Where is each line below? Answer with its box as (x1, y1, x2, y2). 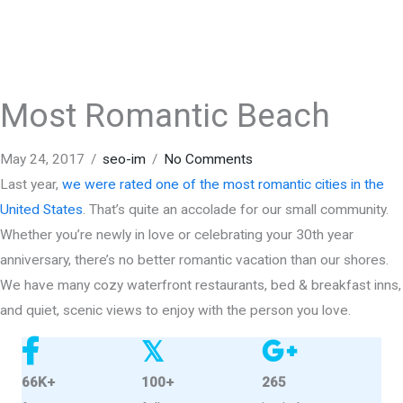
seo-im (103, 151, 146, 168)
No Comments (164, 151, 253, 168)
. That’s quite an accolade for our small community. (83, 201, 389, 219)
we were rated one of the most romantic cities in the (62, 176, 384, 193)
